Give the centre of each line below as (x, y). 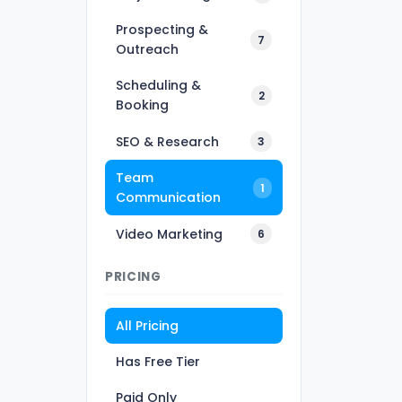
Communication (168, 197)
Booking (142, 105)
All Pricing (147, 326)
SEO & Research (167, 141)
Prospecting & (162, 30)
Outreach (147, 49)
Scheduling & (158, 85)
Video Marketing (169, 234)
